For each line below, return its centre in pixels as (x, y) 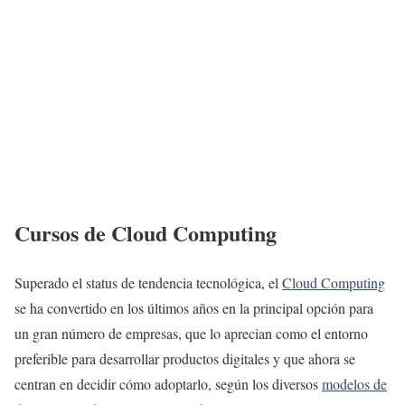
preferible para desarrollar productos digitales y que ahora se (185, 358)
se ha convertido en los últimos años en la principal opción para (194, 307)
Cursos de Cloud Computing (146, 232)
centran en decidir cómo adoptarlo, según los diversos (168, 383)
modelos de (354, 383)
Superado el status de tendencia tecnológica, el (148, 282)
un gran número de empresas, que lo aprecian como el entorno (191, 333)
